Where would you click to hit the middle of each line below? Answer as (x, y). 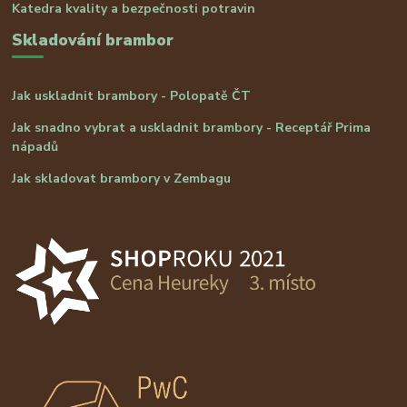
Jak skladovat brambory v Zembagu (122, 178)
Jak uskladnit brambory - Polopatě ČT (132, 95)
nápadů (35, 146)
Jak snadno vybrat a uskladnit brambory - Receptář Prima (192, 127)
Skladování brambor (93, 40)
